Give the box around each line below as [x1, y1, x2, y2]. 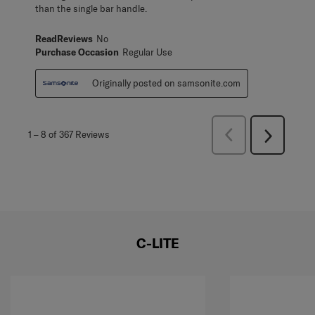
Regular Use [122, 46, 172, 58]
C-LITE [136, 234, 179, 252]
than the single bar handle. [35, 2, 147, 14]
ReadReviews [35, 32, 93, 44]
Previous [229, 128, 264, 140]
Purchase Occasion [35, 46, 119, 58]
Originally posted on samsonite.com [92, 77, 240, 89]
